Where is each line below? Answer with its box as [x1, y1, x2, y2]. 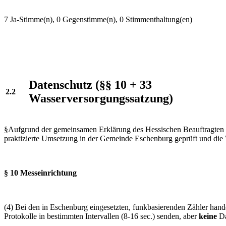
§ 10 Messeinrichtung [4, 168, 77, 177]
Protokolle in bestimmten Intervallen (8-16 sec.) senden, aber [4, 212, 199, 220]
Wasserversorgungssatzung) [29, 91, 173, 105]
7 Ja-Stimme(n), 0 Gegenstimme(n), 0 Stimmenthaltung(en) [4, 15, 192, 24]
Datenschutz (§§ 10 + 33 [29, 78, 152, 91]
